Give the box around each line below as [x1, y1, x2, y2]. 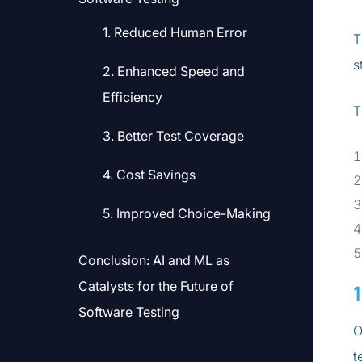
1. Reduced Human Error [103, 24, 247, 40]
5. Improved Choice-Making [103, 205, 271, 221]
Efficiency [103, 89, 162, 105]
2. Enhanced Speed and [103, 63, 245, 79]
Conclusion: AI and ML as [78, 252, 229, 268]
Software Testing [78, 304, 179, 320]
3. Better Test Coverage [103, 128, 244, 144]
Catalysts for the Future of [78, 278, 234, 294]
